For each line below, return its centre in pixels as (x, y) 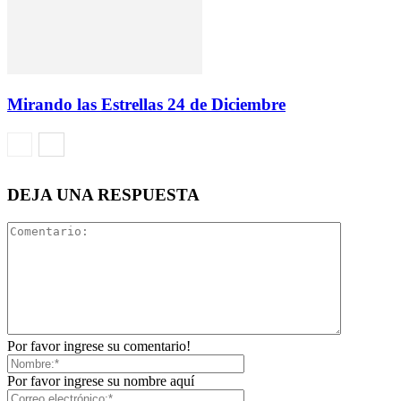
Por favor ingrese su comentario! (99, 346)
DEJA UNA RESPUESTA (103, 195)
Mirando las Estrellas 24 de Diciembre (146, 105)
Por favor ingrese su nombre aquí (101, 380)
